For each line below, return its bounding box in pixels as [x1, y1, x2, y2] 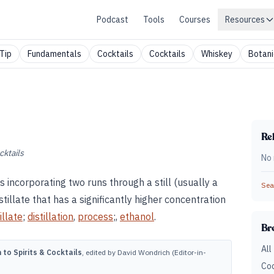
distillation [28, 210, 73, 223]
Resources [225, 14, 265, 25]
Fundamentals [28, 48, 81, 59]
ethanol [120, 210, 154, 223]
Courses [179, 14, 210, 25]
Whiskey [201, 48, 232, 59]
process [78, 210, 113, 223]
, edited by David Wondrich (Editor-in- [82, 248, 206, 257]
